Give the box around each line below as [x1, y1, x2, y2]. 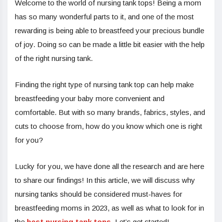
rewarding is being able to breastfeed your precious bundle [15, 26, 204, 35]
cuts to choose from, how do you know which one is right [15, 122, 202, 131]
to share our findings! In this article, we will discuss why [15, 176, 195, 185]
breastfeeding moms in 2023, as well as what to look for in [15, 204, 204, 213]
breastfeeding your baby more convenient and [15, 94, 165, 103]
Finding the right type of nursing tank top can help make [15, 80, 194, 89]
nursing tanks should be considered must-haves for [15, 190, 182, 199]
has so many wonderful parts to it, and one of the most [15, 12, 194, 21]
